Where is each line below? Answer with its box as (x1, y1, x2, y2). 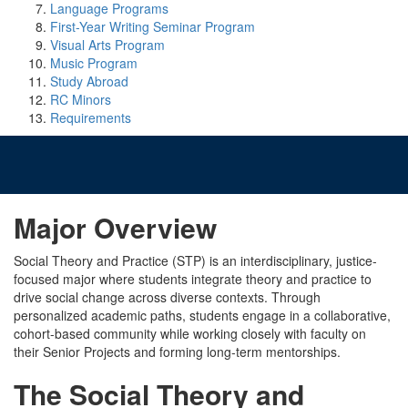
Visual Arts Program (50, 36, 165, 54)
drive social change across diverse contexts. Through (14, 288, 321, 306)
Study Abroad (50, 72, 128, 90)
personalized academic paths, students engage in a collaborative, (14, 306, 391, 324)
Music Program (50, 54, 138, 72)
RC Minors (50, 90, 111, 108)
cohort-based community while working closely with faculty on (14, 324, 366, 342)
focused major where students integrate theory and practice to (14, 270, 372, 288)
